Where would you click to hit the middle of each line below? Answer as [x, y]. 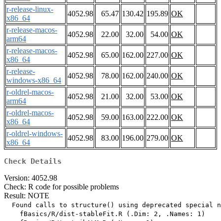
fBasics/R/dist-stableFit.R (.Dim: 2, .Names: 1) [105, 214]
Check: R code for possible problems [61, 187]
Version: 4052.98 [31, 178]
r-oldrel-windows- [35, 134]
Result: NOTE [27, 196]
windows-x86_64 [34, 80]
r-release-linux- [30, 9]
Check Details [33, 162]
